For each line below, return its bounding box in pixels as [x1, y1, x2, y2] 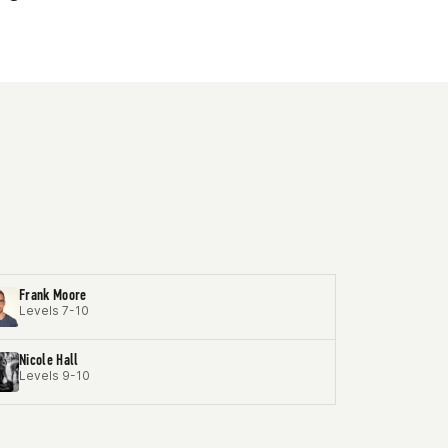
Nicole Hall [19, 350, 79, 369]
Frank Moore [19, 285, 87, 304]
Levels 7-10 [19, 303, 89, 318]
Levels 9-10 [19, 368, 90, 383]
